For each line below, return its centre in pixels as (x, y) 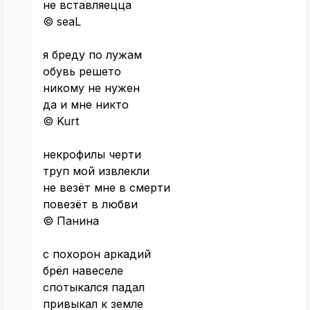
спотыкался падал (94, 288)
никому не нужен (91, 88)
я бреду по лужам (92, 55)
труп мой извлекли (96, 171)
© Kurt (61, 121)
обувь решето (82, 72)
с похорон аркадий (97, 254)
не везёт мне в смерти (107, 188)
